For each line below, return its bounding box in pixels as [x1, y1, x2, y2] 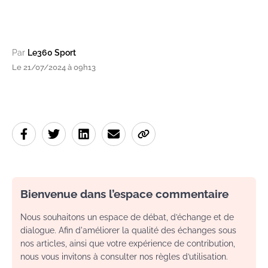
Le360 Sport [28, 48, 76, 58]
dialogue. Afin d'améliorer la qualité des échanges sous [20, 226, 236, 236]
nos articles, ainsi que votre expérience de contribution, [20, 239, 235, 249]
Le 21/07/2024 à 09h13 [12, 63, 96, 72]
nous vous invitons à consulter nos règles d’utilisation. [20, 252, 228, 262]
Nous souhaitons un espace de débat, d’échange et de [20, 212, 234, 223]
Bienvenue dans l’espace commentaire [20, 187, 229, 201]
